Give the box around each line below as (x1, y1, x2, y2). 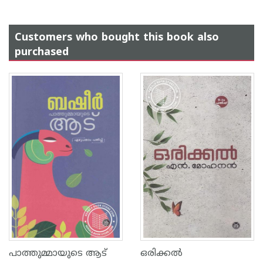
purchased (15, 46, 69, 59)
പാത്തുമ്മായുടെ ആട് (9, 248, 107, 259)
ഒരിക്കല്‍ (140, 248, 183, 259)
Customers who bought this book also (15, 31, 219, 45)
